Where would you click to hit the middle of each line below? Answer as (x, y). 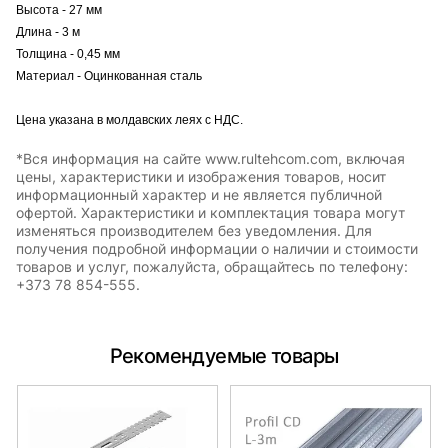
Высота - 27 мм (59, 9)
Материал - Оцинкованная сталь (109, 75)
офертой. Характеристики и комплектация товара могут (210, 212)
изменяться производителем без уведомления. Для (194, 230)
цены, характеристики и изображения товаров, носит (201, 176)
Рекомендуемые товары (224, 355)
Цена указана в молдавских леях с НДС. (129, 119)
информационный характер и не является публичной (199, 194)
